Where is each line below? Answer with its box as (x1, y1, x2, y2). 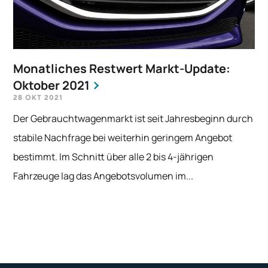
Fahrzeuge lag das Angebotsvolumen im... (13, 169, 194, 182)
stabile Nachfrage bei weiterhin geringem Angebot (13, 130, 233, 144)
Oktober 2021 (13, 77, 90, 93)
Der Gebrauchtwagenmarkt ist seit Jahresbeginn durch (13, 111, 254, 125)
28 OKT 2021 (13, 94, 63, 102)
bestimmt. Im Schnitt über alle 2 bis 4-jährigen (13, 150, 214, 163)
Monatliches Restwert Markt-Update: (13, 60, 231, 77)
